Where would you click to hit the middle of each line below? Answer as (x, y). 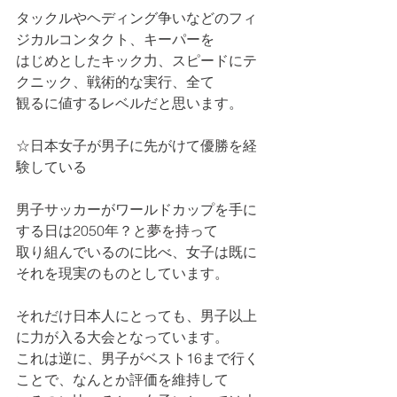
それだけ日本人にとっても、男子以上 (136, 315)
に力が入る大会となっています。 (122, 337)
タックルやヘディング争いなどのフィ (136, 18)
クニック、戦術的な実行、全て (115, 82)
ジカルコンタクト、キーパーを (115, 39)
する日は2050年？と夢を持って (117, 230)
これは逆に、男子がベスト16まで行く (137, 358)
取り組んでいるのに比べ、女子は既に (136, 252)
